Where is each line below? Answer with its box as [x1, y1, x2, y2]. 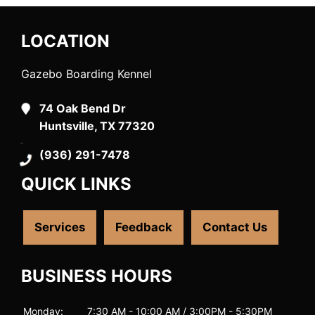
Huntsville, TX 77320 [39, 118, 155, 133]
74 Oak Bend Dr [39, 101, 126, 115]
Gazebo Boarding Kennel [21, 66, 152, 81]
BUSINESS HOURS [21, 265, 172, 286]
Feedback [115, 219, 172, 234]
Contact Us [202, 219, 267, 234]
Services [34, 219, 85, 234]
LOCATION [21, 30, 110, 51]
